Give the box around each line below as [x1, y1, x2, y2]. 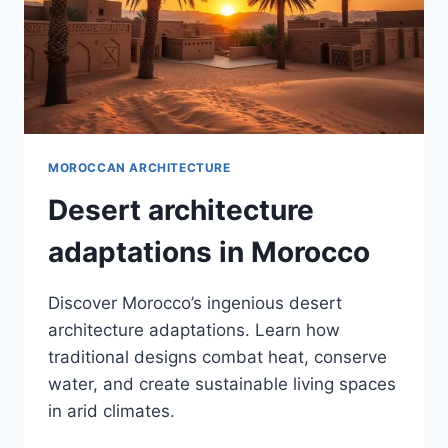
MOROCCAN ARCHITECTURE [48, 159, 231, 175]
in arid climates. [48, 400, 175, 421]
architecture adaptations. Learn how [48, 319, 340, 340]
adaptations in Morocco [48, 234, 370, 269]
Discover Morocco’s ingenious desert [48, 292, 342, 313]
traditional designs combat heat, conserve [48, 346, 387, 367]
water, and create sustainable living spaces [48, 373, 396, 394]
